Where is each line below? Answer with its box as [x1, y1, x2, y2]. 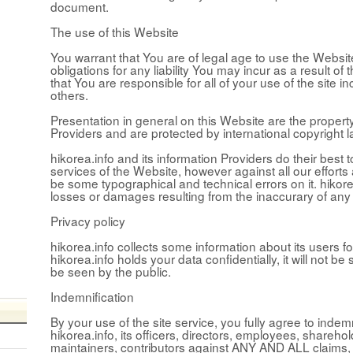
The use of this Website [50, 22, 179, 40]
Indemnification [50, 287, 134, 305]
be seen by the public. [50, 262, 171, 280]
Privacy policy [50, 211, 125, 229]
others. [50, 85, 88, 103]
